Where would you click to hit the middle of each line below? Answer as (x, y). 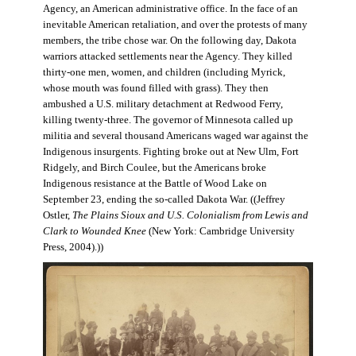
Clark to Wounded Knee (95, 232)
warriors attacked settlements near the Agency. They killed (167, 57)
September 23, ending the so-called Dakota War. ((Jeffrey (164, 200)
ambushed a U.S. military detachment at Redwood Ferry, (163, 104)
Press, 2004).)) (73, 248)
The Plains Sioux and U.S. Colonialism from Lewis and (190, 216)
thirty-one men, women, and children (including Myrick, (164, 73)
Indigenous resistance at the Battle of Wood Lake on (155, 184)
